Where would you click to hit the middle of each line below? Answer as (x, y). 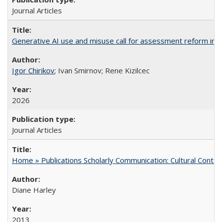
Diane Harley (34, 190)
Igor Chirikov (33, 70)
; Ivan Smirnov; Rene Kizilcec (102, 70)
